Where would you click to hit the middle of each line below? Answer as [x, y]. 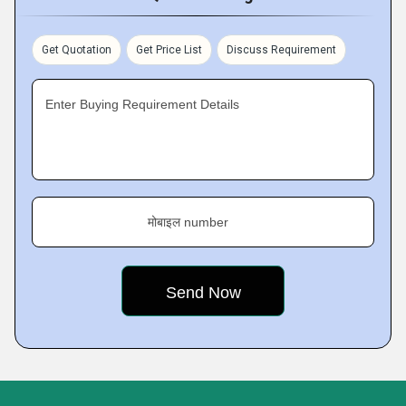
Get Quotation [77, 50]
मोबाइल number [188, 222]
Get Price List [169, 50]
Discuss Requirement [281, 50]
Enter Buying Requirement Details [142, 104]
